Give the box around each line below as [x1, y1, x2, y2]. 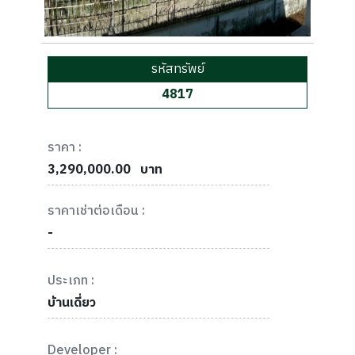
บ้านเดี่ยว [48, 292, 96, 315]
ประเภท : [48, 270, 94, 292]
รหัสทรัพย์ [151, 59, 204, 81]
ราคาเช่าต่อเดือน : [48, 200, 145, 223]
